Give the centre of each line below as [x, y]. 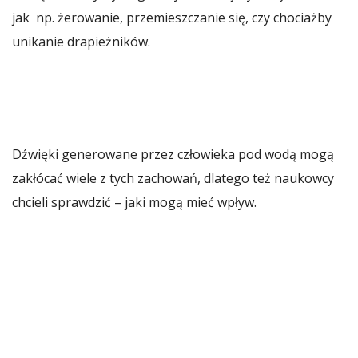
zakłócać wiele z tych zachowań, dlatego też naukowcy [173, 178]
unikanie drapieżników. [81, 41]
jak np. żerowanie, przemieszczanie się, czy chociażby [172, 17]
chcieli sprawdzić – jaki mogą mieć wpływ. [134, 202]
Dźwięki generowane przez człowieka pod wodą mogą [173, 154]
